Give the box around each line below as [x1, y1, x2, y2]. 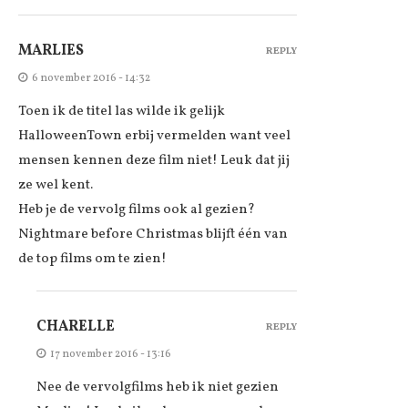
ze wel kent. [18, 175, 93, 195]
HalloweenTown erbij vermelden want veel [18, 126, 291, 146]
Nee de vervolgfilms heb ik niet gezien [36, 377, 279, 397]
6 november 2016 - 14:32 [32, 70, 150, 86]
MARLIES [18, 40, 84, 61]
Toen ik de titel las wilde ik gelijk [18, 101, 225, 121]
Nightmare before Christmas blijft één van [18, 224, 288, 244]
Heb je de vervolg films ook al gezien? [18, 199, 255, 219]
